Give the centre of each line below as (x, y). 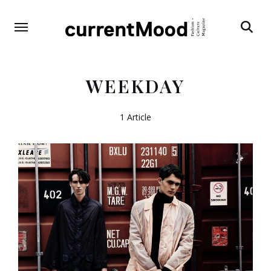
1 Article (135, 117)
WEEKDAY (135, 86)
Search (251, 50)
